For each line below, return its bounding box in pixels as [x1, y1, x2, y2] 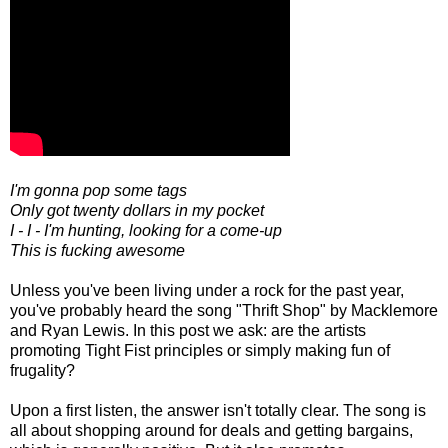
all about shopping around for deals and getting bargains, [10, 422, 413, 439]
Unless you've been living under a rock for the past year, [10, 282, 404, 299]
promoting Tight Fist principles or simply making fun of [10, 342, 390, 359]
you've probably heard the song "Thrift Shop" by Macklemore [10, 302, 438, 319]
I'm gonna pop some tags [10, 182, 187, 199]
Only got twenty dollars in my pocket [10, 202, 264, 219]
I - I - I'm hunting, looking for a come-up [10, 222, 282, 239]
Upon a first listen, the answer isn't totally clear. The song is [10, 402, 426, 419]
